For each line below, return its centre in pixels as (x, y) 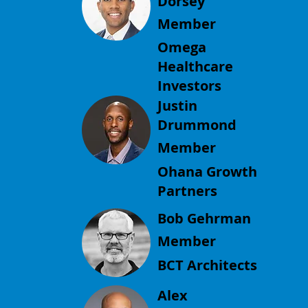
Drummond (197, 125)
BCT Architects (208, 265)
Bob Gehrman (205, 218)
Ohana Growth (208, 171)
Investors (190, 86)
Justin (178, 106)
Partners (188, 190)
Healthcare (196, 67)
